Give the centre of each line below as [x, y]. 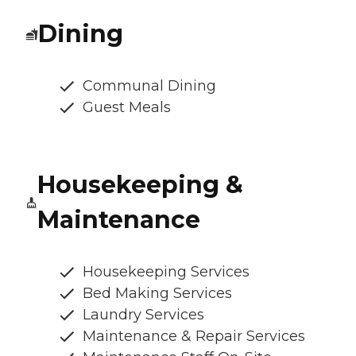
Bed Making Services [157, 294]
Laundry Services [143, 315]
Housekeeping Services [166, 272]
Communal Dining [149, 86]
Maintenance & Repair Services [194, 337]
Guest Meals [127, 108]
